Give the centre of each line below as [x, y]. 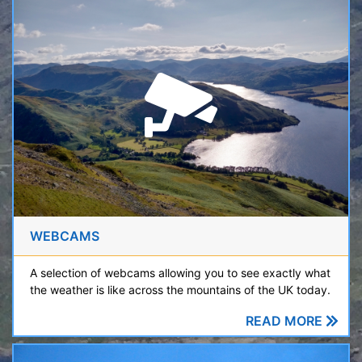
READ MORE [286, 320]
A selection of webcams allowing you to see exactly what [180, 272]
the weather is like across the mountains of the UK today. [180, 289]
